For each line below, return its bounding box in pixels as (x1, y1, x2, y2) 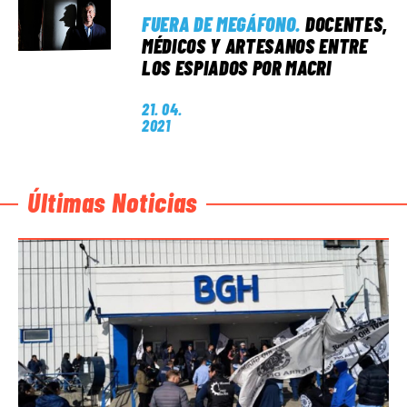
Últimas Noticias (27, 185, 198, 218)
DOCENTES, (304, 12, 388, 35)
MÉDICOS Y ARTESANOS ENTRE (142, 34, 368, 57)
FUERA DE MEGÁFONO (142, 12, 296, 35)
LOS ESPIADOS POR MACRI (142, 55, 332, 79)
